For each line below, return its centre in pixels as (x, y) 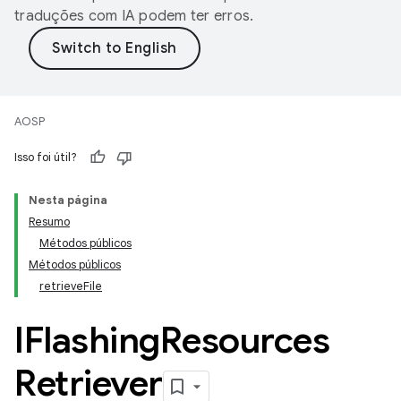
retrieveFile (71, 286)
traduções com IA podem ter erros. (134, 16)
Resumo (49, 222)
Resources (244, 340)
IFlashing (87, 340)
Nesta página (68, 200)
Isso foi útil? (46, 157)
